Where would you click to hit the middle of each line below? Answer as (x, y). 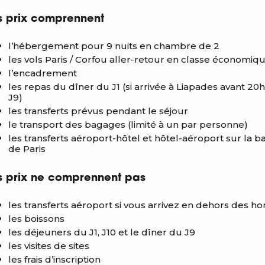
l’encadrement (43, 73)
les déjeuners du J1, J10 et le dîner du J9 (102, 232)
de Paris (27, 148)
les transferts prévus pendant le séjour (98, 111)
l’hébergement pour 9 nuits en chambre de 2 (114, 46)
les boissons (36, 218)
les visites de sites (49, 245)
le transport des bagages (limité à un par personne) (128, 124)
